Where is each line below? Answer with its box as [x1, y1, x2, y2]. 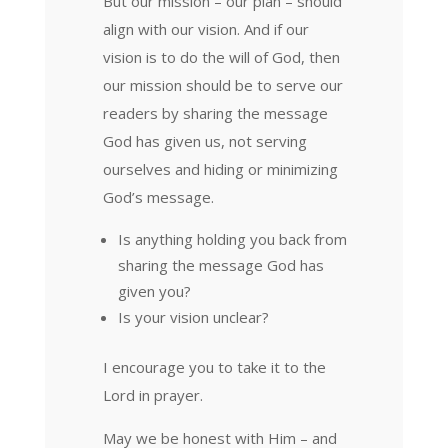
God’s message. [102, 186, 214, 207]
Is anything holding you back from [117, 228, 347, 249]
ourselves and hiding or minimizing [102, 158, 338, 179]
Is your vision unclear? [117, 306, 269, 327]
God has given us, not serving [102, 130, 307, 151]
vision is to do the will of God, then [102, 46, 340, 67]
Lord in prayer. [102, 384, 203, 405]
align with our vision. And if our [102, 18, 309, 39]
